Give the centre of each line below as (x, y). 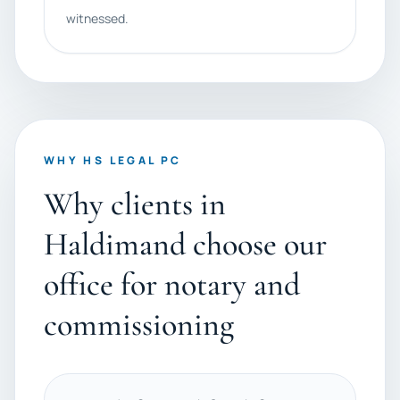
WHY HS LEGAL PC (113, 160)
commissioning (139, 325)
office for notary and (172, 284)
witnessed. (97, 18)
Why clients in (135, 204)
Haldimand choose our (185, 244)
